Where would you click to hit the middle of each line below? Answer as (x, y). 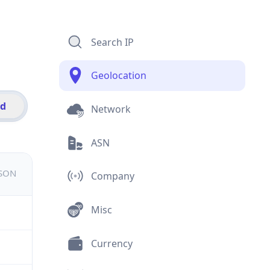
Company (112, 176)
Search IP (112, 42)
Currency (111, 243)
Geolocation (118, 76)
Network (111, 109)
